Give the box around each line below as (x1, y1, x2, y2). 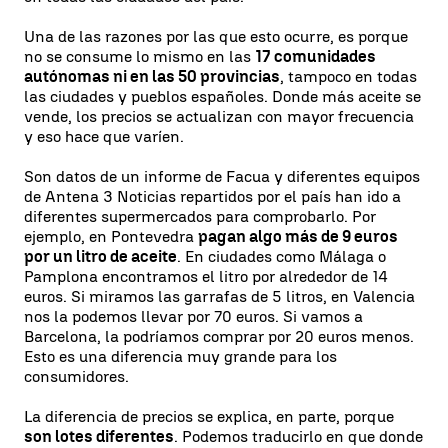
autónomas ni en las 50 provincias (24, 67, 280, 86)
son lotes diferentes (24, 427, 174, 446)
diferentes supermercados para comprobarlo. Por (24, 207, 376, 226)
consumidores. (24, 367, 129, 386)
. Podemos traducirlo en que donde (174, 427, 423, 446)
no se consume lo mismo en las (24, 47, 255, 66)
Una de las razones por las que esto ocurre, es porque (24, 27, 408, 46)
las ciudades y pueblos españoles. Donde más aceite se (24, 87, 421, 106)
